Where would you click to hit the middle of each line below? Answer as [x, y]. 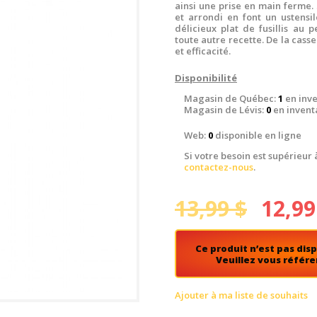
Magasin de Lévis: [225, 110]
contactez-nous [219, 167]
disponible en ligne [257, 135]
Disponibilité [206, 78]
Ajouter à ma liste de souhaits [241, 295]
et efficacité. [203, 51]
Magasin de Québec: [231, 99]
